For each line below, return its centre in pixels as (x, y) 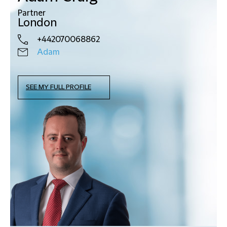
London (37, 23)
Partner (32, 13)
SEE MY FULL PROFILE (59, 87)
